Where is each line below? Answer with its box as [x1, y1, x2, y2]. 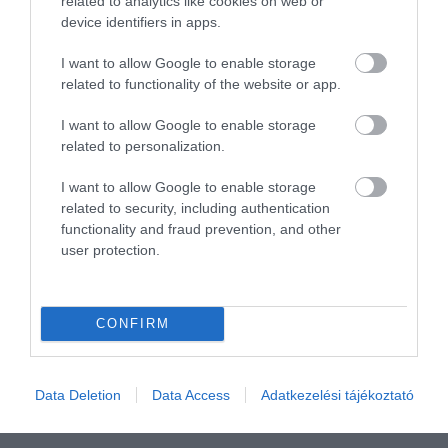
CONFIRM [95, 316, 170, 331]
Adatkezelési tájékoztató [260, 386, 414, 403]
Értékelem [340, 243, 408, 264]
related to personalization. [61, 137, 225, 154]
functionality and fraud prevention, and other [61, 220, 341, 237]
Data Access [151, 386, 230, 403]
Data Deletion [34, 386, 121, 403]
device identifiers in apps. [61, 13, 221, 30]
